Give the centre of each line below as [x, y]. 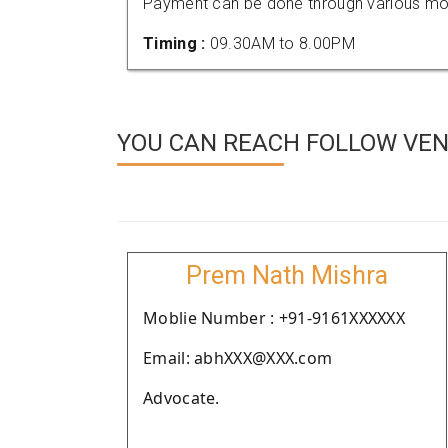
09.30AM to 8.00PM [282, 43]
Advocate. [181, 398]
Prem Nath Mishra [287, 275]
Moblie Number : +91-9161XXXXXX [274, 318]
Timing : [176, 43]
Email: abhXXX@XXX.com [238, 358]
